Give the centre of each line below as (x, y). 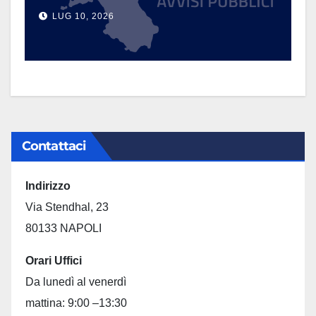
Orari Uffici (54, 260)
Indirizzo (48, 186)
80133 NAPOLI (63, 228)
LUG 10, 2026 (83, 16)
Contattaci (54, 146)
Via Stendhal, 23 (67, 207)
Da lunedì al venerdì (76, 281)
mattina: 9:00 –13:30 (76, 303)
